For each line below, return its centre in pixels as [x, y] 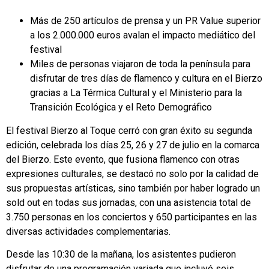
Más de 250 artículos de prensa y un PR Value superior [145, 21]
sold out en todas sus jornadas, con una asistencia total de [128, 202]
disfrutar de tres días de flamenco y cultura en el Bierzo [146, 79]
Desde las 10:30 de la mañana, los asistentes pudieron [121, 255]
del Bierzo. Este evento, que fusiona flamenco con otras [123, 159]
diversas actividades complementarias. [88, 231]
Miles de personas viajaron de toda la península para [140, 64]
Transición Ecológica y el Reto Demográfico [121, 107]
